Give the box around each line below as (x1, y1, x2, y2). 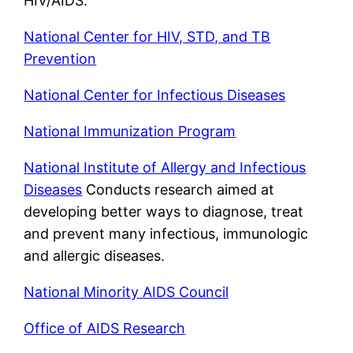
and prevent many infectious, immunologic (24, 225, 309, 242)
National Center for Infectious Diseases (24, 86, 286, 103)
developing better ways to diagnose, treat (24, 203, 304, 220)
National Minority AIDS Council (24, 283, 229, 300)
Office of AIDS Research (24, 319, 186, 336)
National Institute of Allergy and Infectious (24, 158, 307, 176)
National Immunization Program (24, 122, 236, 139)
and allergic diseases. (24, 247, 165, 264)
